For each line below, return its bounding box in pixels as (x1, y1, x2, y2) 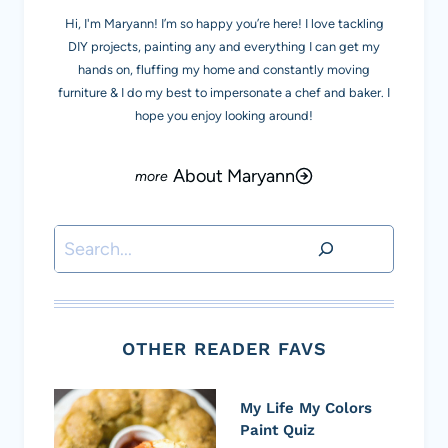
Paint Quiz (240, 421, 315, 440)
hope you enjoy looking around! (135, 107, 313, 123)
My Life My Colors (240, 399, 372, 418)
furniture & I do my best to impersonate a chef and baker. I (58, 84, 390, 100)
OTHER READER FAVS (121, 338, 327, 360)
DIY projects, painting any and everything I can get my (68, 38, 380, 54)
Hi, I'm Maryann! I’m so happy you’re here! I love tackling (64, 15, 384, 31)
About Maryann (173, 164, 295, 187)
